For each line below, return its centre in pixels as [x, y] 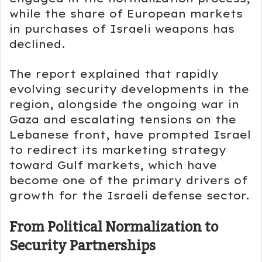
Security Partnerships [82, 246]
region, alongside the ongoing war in [124, 104]
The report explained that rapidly [114, 74]
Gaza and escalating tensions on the [123, 119]
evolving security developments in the [129, 89]
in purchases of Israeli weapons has [122, 29]
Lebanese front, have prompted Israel [130, 135]
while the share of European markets [126, 13]
